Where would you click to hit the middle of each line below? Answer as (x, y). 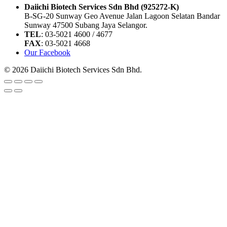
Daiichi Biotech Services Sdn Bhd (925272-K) (102, 7)
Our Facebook (47, 52)
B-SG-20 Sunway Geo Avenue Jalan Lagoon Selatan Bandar (122, 16)
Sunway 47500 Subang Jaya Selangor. (86, 25)
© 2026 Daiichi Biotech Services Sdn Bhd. (73, 70)
